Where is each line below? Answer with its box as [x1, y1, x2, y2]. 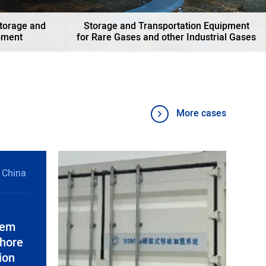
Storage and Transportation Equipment [83, 18, 249, 34]
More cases [176, 106, 226, 121]
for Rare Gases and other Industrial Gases [77, 30, 256, 45]
